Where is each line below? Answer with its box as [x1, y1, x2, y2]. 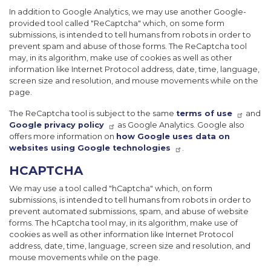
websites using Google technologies [9, 143, 171, 153]
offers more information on [9, 132, 116, 142]
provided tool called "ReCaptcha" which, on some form [9, 19, 224, 28]
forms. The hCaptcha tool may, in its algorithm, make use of [9, 218, 238, 228]
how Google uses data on [116, 132, 230, 142]
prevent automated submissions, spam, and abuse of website [9, 207, 249, 217]
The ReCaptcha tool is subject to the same [9, 109, 176, 119]
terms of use [176, 109, 232, 119]
